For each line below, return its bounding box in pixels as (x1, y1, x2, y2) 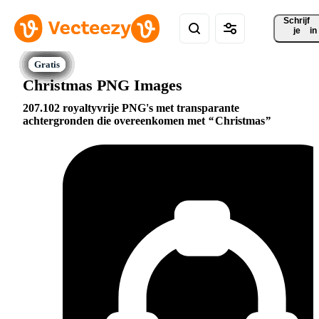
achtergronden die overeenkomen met (23, 115, 208, 127)
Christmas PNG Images (23, 75, 182, 94)
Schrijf (283, 16, 310, 26)
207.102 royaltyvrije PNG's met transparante (23, 102, 239, 115)
